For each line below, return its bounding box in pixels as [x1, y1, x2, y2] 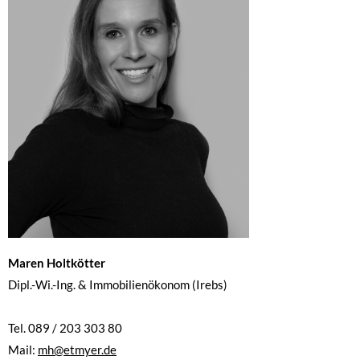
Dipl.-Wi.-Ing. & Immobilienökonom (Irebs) [8, 277, 227, 292]
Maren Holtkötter [8, 256, 105, 270]
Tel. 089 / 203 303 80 [8, 321, 122, 335]
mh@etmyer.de [38, 342, 117, 357]
